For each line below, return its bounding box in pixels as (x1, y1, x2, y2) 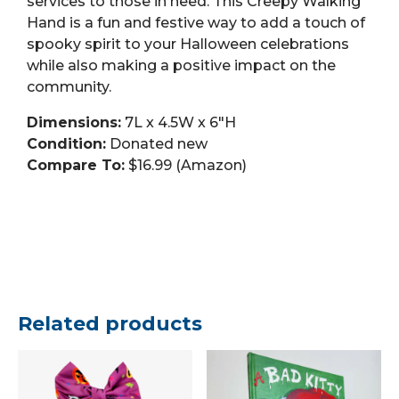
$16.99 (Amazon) (125, 156, 247, 174)
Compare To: (27, 156, 125, 174)
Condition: (27, 134, 106, 152)
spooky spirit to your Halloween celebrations (27, 35, 349, 53)
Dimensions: (27, 113, 121, 131)
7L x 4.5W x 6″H (121, 113, 236, 131)
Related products (18, 311, 202, 336)
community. (27, 77, 111, 95)
